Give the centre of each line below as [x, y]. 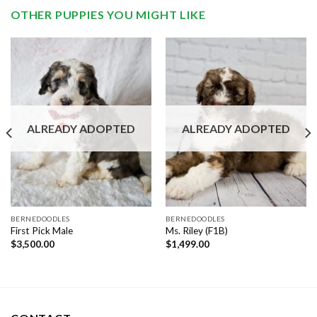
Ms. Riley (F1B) [196, 231]
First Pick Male [41, 231]
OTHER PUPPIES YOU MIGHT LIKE [108, 15]
